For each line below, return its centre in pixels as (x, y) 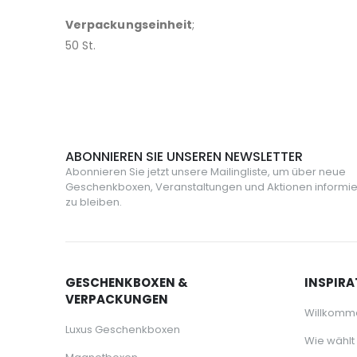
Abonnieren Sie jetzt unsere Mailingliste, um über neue (206, 172)
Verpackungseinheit (129, 25)
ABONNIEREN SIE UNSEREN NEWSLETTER (184, 157)
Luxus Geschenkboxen (123, 330)
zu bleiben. (94, 202)
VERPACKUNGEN (117, 299)
